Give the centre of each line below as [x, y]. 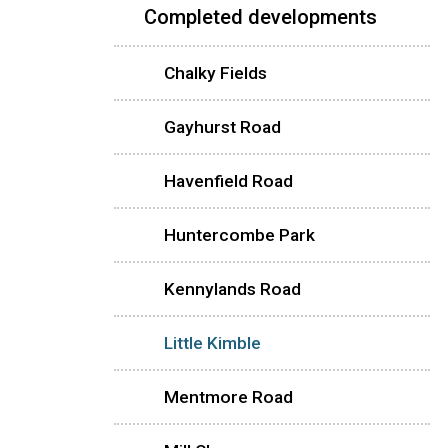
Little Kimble [212, 342]
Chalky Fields [215, 72]
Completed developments [260, 16]
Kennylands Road [232, 288]
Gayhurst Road [222, 126]
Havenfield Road [228, 180]
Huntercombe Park [239, 234]
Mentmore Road [228, 396]
